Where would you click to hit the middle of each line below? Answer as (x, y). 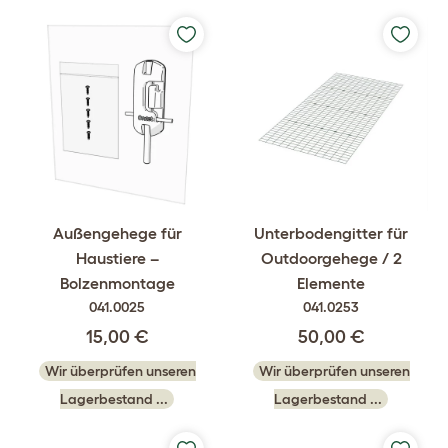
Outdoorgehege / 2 (331, 258)
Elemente (331, 283)
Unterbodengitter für (331, 233)
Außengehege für (117, 233)
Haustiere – (117, 258)
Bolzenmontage (117, 283)
